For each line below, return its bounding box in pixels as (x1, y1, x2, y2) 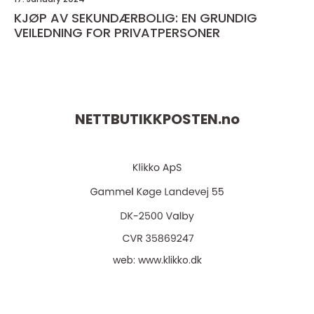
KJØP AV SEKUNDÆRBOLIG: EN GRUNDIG (14, 9, 257, 27)
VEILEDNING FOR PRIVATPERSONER (14, 24, 220, 42)
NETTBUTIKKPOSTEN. (74, 109, 221, 130)
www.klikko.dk (137, 253, 202, 268)
